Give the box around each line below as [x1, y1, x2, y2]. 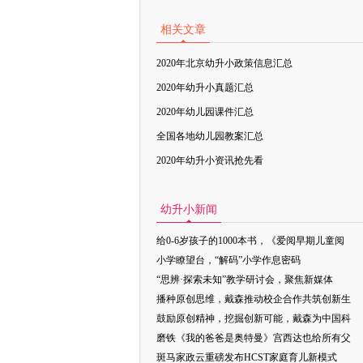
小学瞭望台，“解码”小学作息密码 [156, 254, 301, 266]
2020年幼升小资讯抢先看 [156, 155, 263, 166]
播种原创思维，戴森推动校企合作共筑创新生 [156, 293, 351, 305]
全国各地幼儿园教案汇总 [156, 130, 263, 142]
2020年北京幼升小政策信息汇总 [156, 58, 293, 69]
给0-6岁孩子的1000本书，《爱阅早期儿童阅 [156, 235, 344, 246]
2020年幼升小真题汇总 [156, 82, 254, 93]
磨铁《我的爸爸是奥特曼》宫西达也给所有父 [156, 332, 351, 344]
